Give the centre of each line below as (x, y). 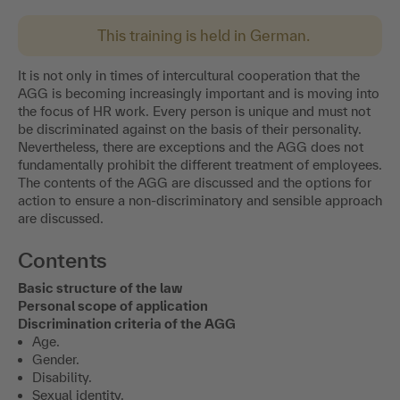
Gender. (56, 360)
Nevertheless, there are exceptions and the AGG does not (191, 147)
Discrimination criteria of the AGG (127, 324)
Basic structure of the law (100, 288)
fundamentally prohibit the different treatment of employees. (200, 165)
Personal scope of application (113, 306)
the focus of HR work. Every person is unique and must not (194, 112)
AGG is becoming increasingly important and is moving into (199, 94)
